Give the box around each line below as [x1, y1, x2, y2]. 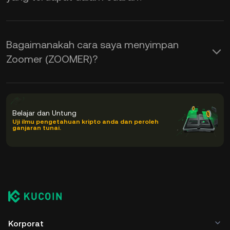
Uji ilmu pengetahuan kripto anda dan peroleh [12, 118, 159, 125]
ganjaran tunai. [12, 124, 61, 131]
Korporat [8, 219, 44, 228]
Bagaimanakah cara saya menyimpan [6, 39, 179, 51]
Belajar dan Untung [12, 109, 76, 117]
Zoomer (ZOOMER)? [6, 53, 98, 65]
